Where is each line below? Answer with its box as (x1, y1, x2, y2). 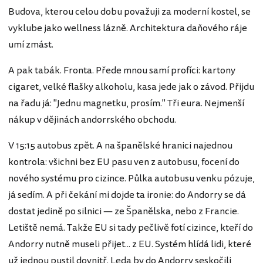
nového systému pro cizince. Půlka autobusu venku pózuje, (8, 171, 255, 186)
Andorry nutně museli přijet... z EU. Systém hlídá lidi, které (8, 237, 251, 251)
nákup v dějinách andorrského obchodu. (8, 113, 176, 127)
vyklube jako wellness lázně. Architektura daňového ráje (8, 21, 247, 35)
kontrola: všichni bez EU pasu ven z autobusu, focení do (8, 155, 240, 169)
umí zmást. (8, 38, 53, 52)
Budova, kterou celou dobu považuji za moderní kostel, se (8, 5, 251, 19)
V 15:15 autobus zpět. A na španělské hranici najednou (8, 139, 232, 153)
